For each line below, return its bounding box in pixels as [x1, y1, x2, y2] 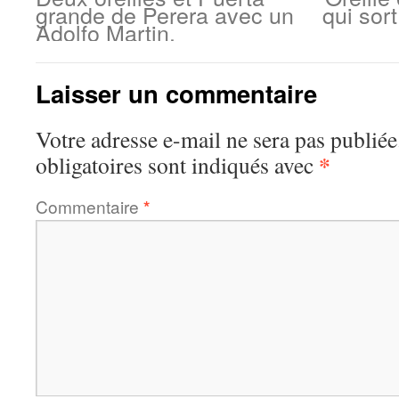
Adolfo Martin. [36, 16, 175, 48]
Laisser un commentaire [36, 76, 317, 110]
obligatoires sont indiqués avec [36, 150, 319, 180]
